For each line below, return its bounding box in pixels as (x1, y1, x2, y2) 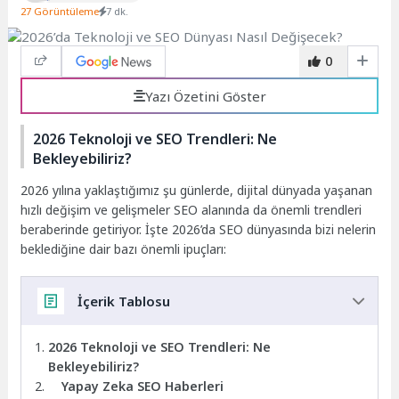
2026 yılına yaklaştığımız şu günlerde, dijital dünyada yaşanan (20, 181, 373, 199)
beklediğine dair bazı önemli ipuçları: (20, 240, 227, 257)
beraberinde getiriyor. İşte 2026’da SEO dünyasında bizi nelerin (20, 220, 377, 238)
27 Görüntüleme (20, 4, 100, 18)
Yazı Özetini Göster (144, 86, 266, 105)
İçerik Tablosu (77, 291, 170, 310)
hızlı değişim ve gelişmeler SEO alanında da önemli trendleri (20, 200, 362, 218)
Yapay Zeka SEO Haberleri (61, 378, 224, 395)
